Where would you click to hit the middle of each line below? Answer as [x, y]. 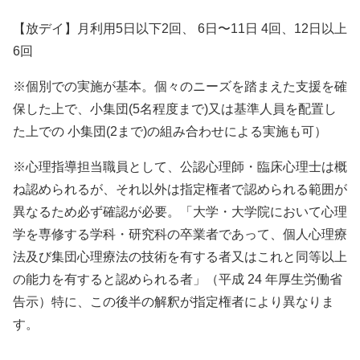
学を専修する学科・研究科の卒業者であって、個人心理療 [180, 235]
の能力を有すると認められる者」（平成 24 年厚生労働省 [178, 280]
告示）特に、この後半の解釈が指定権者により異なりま [174, 302]
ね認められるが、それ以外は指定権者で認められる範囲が [180, 190]
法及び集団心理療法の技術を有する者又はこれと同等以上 [180, 257]
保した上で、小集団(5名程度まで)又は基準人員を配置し [175, 109]
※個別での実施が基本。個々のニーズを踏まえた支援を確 [180, 87]
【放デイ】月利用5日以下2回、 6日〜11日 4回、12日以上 [180, 29]
